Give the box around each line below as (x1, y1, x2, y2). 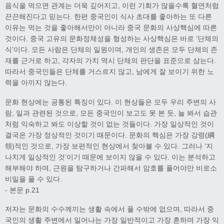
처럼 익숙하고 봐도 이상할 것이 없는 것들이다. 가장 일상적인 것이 (5, 119, 214, 128)
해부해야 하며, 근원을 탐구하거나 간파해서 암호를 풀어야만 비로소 (5, 163, 217, 172)
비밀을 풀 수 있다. (5, 174, 62, 183)
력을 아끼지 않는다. (5, 78, 67, 86)
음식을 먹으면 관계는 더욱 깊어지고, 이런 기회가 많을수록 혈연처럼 (5, 1, 219, 9)
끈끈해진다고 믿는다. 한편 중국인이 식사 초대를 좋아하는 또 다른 (5, 12, 212, 20)
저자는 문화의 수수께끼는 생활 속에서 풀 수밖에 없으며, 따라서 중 (5, 205, 214, 213)
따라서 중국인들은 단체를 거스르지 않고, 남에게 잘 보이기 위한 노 (5, 67, 214, 75)
